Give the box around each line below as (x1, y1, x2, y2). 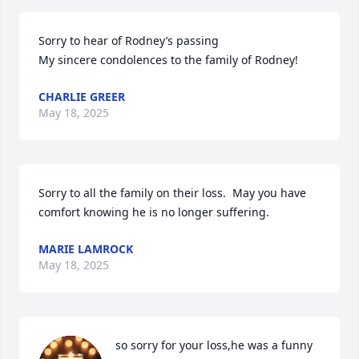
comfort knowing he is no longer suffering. (38, 204, 269, 220)
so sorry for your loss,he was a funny (115, 337, 313, 353)
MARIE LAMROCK (38, 241, 133, 256)
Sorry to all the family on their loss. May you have (38, 185, 306, 200)
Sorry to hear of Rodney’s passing (38, 33, 222, 48)
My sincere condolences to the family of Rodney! (38, 52, 298, 67)
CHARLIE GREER (38, 89, 125, 104)
